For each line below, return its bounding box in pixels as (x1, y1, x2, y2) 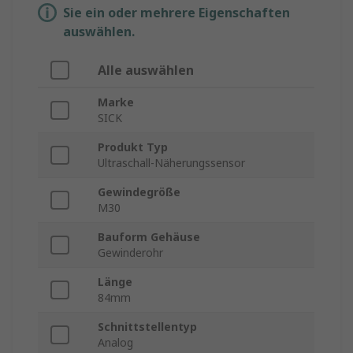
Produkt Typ (98, 139, 168, 155)
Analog (98, 335, 133, 351)
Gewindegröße (98, 184, 180, 200)
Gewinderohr (98, 245, 163, 261)
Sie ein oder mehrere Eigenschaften (63, 4, 290, 22)
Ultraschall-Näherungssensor (98, 155, 245, 171)
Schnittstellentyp (98, 319, 197, 335)
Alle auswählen (98, 61, 194, 80)
